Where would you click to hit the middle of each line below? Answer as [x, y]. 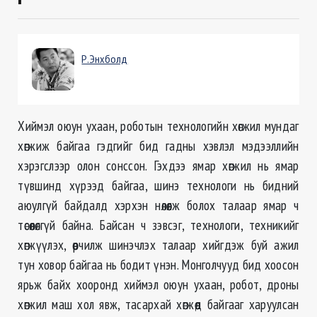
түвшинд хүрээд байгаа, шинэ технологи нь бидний [158, 185]
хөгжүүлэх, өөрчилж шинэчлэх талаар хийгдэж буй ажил [158, 245]
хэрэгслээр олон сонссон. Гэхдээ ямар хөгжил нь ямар [158, 166]
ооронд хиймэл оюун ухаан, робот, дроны [190, 284]
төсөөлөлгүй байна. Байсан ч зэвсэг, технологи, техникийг [158, 225]
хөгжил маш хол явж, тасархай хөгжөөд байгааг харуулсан [158, 304]
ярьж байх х [50, 284]
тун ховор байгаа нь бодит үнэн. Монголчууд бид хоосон [158, 265]
